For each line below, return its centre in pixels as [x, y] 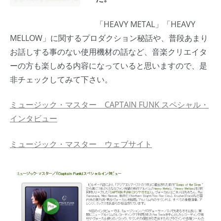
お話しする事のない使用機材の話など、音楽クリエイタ [109, 52]
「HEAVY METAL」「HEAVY [145, 24]
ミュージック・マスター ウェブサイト [81, 144]
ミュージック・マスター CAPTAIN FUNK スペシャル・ [109, 105]
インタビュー [34, 119]
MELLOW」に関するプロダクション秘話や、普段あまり [109, 38]
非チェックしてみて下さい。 [61, 79]
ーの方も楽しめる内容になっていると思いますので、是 [109, 65]
